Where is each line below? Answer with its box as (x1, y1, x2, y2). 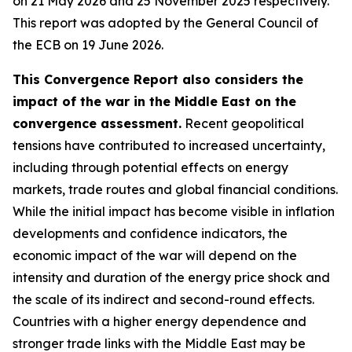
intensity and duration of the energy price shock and (13, 269, 330, 285)
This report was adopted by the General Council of (13, 15, 318, 31)
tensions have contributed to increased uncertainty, (13, 137, 325, 153)
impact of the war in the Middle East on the (13, 93, 296, 109)
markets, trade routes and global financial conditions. (13, 181, 338, 197)
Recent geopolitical (181, 115, 304, 131)
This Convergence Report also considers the (13, 71, 303, 87)
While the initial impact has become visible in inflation (13, 203, 335, 219)
